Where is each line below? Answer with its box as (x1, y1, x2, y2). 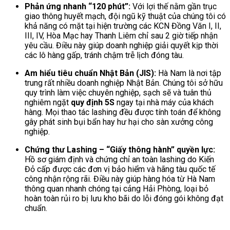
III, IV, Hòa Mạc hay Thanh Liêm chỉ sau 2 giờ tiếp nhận (25, 30, 218, 41)
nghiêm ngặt (25, 97, 71, 107)
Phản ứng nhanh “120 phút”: (25, 1, 130, 11)
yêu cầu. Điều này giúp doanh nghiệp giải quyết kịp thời (25, 40, 218, 50)
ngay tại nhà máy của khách (114, 97, 214, 107)
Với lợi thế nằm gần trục (130, 1, 217, 11)
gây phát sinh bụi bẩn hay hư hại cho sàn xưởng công (25, 117, 213, 127)
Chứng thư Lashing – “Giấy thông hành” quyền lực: (25, 144, 215, 155)
